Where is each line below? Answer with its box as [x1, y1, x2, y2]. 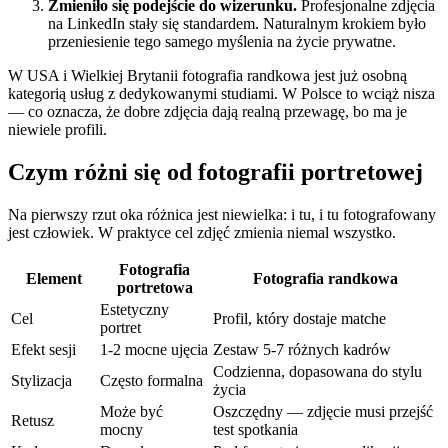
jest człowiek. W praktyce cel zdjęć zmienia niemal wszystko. [8, 224, 396, 242]
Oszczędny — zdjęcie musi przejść [213, 403, 433, 421]
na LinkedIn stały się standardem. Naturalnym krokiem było [48, 15, 426, 33]
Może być [100, 403, 163, 421]
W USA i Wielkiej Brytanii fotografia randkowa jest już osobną [8, 67, 407, 85]
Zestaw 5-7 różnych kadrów [213, 341, 391, 359]
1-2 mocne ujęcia [100, 341, 208, 359]
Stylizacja [11, 372, 72, 390]
